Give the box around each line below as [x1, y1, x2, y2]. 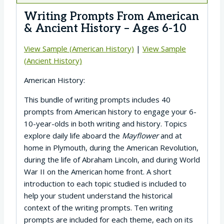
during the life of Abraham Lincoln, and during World [24, 154, 200, 164]
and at [158, 130, 182, 140]
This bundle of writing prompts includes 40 [24, 94, 170, 104]
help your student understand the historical [24, 190, 172, 200]
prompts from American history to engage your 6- [24, 106, 196, 116]
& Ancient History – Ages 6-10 [24, 21, 186, 35]
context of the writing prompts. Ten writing [24, 202, 173, 212]
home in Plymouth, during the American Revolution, [24, 142, 198, 152]
